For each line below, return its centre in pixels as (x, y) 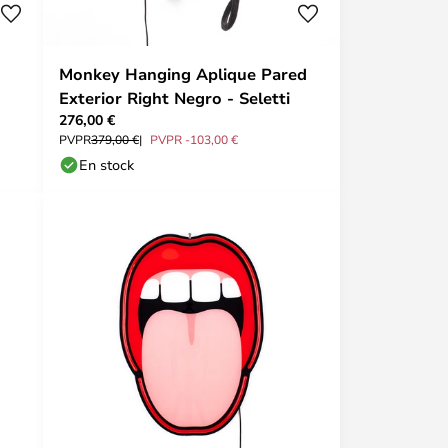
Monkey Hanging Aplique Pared (183, 74)
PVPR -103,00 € (194, 139)
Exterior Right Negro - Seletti (174, 98)
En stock (106, 164)
